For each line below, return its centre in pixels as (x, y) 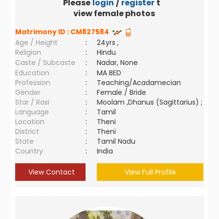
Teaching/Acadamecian (139, 83)
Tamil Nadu (116, 141)
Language (32, 112)
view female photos (114, 13)
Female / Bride (124, 92)
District (27, 131)
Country (29, 151)
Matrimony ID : (43, 32)
